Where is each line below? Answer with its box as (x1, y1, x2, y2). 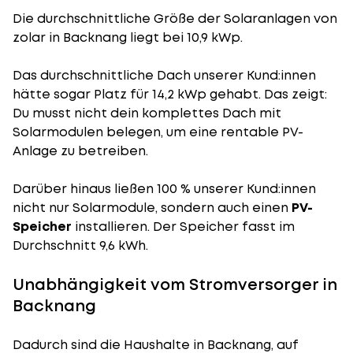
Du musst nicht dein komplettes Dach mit (13, 104, 281, 122)
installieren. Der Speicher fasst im (72, 217, 295, 236)
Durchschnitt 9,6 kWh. (13, 236, 148, 255)
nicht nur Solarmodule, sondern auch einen (13, 199, 292, 217)
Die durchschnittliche (13, 9, 154, 28)
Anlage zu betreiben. (13, 142, 148, 160)
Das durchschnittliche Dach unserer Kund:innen (13, 66, 316, 84)
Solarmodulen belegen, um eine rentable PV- (13, 123, 303, 141)
